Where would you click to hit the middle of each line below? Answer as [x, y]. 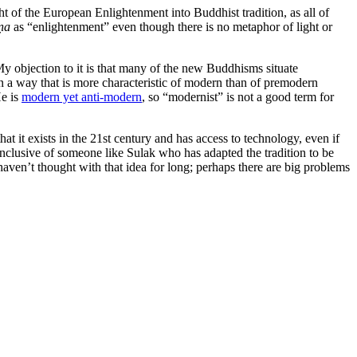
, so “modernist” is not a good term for [238, 96]
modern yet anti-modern [82, 96]
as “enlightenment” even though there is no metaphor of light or [171, 26]
